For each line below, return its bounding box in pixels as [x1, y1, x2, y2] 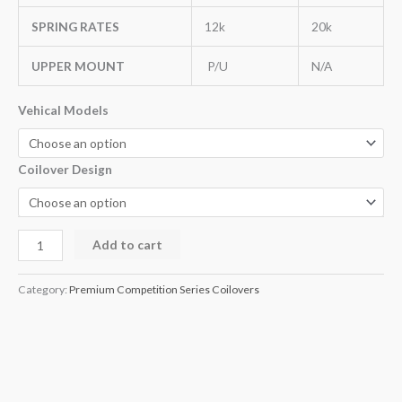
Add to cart [92, 236, 163, 252]
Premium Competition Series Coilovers [69, 282, 259, 296]
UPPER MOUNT [31, 57, 125, 74]
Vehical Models [18, 102, 109, 118]
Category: [18, 282, 69, 296]
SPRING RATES [31, 18, 119, 34]
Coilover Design [18, 162, 112, 178]
